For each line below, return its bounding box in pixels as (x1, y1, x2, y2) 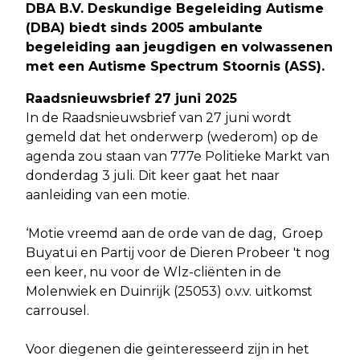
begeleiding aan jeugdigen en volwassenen (26, 39, 333, 55)
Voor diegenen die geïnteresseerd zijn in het (26, 342, 309, 358)
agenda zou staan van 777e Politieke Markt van (26, 149, 329, 165)
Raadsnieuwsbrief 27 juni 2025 (26, 91, 237, 107)
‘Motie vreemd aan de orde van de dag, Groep (26, 226, 323, 242)
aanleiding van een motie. (26, 187, 193, 203)
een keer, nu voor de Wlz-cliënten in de (26, 264, 281, 280)
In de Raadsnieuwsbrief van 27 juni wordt (26, 110, 292, 126)
